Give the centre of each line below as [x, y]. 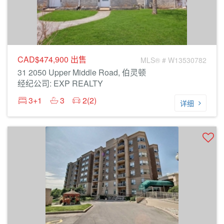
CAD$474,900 [44, 59]
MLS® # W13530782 [173, 60]
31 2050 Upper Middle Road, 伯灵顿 [82, 72]
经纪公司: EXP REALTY [60, 83]
